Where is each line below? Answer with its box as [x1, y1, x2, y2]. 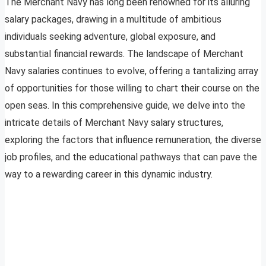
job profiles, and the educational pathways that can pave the [5, 151, 257, 163]
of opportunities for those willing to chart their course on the [5, 83, 259, 94]
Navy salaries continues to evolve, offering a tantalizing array [5, 65, 258, 77]
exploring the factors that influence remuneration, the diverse [5, 134, 261, 146]
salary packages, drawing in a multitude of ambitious [5, 14, 221, 26]
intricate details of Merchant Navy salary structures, [5, 117, 223, 129]
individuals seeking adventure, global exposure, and [5, 31, 216, 43]
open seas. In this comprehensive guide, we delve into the [5, 100, 245, 112]
